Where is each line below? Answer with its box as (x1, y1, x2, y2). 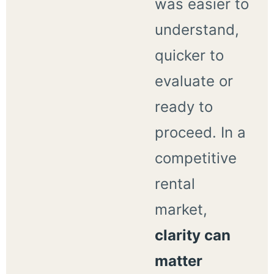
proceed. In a (154, 123, 246, 141)
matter (154, 251, 202, 270)
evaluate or (154, 72, 233, 90)
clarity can (154, 226, 231, 244)
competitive (154, 149, 237, 167)
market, (154, 200, 207, 218)
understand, (154, 20, 239, 39)
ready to (154, 97, 213, 116)
